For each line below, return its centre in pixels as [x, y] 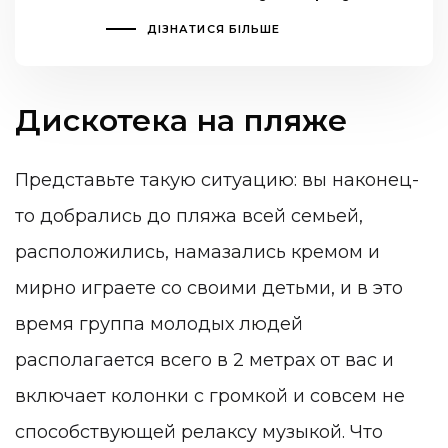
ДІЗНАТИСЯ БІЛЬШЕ [213, 29]
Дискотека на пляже [181, 121]
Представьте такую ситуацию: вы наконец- [217, 179]
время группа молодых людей [159, 323]
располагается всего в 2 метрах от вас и [204, 359]
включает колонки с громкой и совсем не [210, 395]
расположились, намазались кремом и [197, 251]
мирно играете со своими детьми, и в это [209, 287]
